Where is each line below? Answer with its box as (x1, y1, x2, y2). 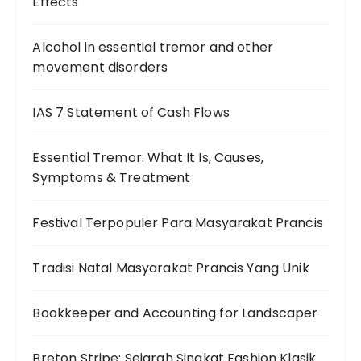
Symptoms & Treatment (32, 168, 191, 188)
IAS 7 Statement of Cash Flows (32, 103, 230, 122)
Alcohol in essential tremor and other (32, 38, 274, 57)
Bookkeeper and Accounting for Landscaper (32, 304, 318, 323)
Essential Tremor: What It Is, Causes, (32, 148, 264, 168)
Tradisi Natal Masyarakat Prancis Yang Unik (32, 259, 309, 278)
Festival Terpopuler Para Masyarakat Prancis (32, 214, 323, 233)
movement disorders (32, 58, 168, 77)
